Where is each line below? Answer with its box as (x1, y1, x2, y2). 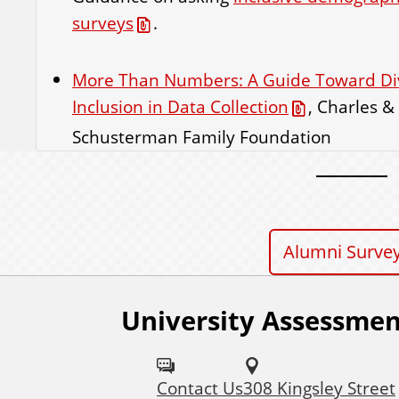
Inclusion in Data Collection (72, 94, 289, 119)
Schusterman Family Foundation (72, 125, 331, 150)
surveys (72, 11, 134, 36)
